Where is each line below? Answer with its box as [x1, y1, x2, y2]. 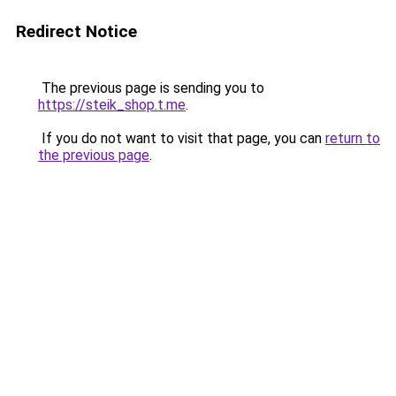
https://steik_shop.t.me [38, 96, 186, 113]
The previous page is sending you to [38, 80, 264, 96]
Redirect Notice [16, 21, 137, 42]
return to [325, 130, 380, 147]
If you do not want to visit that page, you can [38, 130, 325, 147]
